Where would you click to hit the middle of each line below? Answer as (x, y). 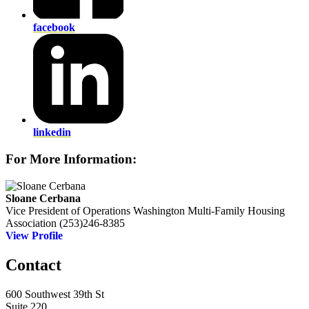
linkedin (52, 132)
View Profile (34, 235)
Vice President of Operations (68, 210)
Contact (33, 265)
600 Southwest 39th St (55, 294)
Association (31, 223)
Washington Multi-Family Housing (209, 210)
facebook (54, 27)
